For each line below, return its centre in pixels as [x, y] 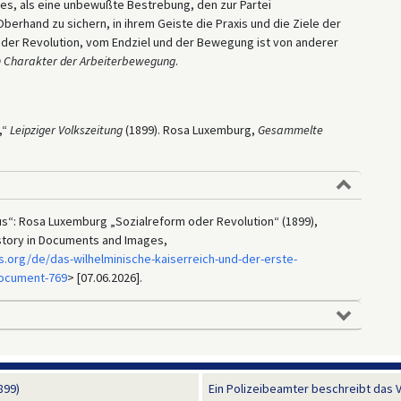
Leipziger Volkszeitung [66, 129]
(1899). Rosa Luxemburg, [190, 129]
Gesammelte [290, 129]
